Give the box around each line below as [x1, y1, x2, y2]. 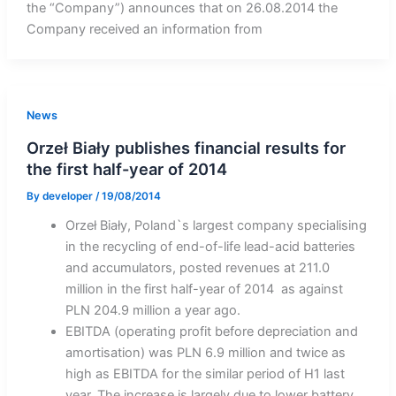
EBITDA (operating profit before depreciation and [65, 323, 358, 339]
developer [42, 190, 95, 203]
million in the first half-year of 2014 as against [65, 280, 343, 297]
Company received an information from [26, 21, 263, 38]
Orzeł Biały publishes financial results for [26, 138, 346, 158]
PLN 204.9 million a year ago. [65, 301, 244, 318]
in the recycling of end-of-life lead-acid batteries [65, 238, 355, 255]
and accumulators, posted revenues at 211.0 [65, 259, 330, 276]
